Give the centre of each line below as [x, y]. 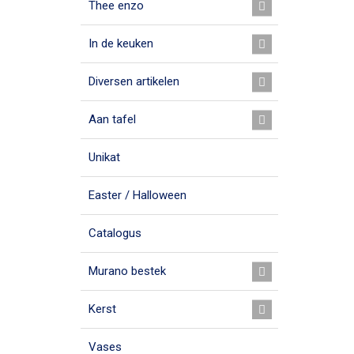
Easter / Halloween [137, 195]
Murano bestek [127, 271]
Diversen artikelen [134, 81]
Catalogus [115, 233]
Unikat [104, 157]
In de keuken [121, 43]
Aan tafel [112, 119]
